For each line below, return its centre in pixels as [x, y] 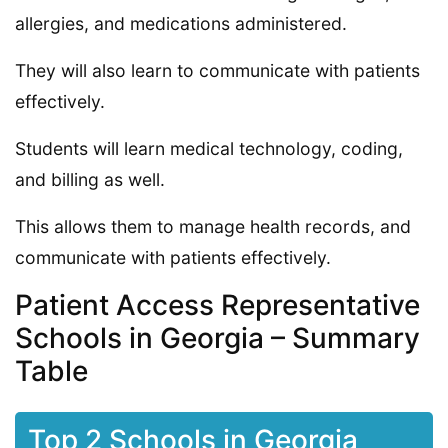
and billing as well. [90, 179]
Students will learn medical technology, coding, [209, 148]
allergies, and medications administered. [181, 23]
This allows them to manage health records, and [213, 226]
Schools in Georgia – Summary [217, 337]
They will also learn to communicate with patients [217, 70]
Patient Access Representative [217, 304]
